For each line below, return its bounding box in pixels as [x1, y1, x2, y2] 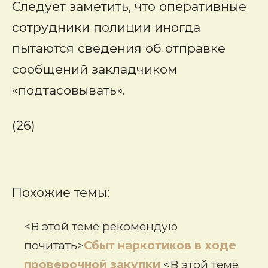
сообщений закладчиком [12, 62, 178, 77]
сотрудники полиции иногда [12, 20, 200, 35]
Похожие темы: [12, 185, 109, 200]
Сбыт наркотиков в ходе [84, 239, 236, 253]
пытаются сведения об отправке [12, 41, 226, 56]
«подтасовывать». [12, 83, 125, 98]
